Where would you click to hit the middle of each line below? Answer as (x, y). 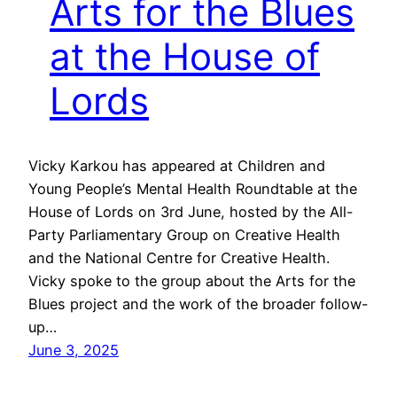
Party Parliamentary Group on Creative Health (184, 235)
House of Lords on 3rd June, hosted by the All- (191, 212)
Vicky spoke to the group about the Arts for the (192, 281)
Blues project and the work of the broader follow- (198, 304)
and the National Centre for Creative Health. (179, 258)
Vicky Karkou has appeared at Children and (177, 166)
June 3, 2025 (74, 350)
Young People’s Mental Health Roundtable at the (193, 189)
